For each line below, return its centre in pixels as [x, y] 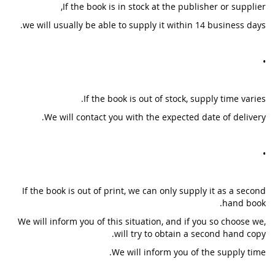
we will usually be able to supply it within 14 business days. [144, 25]
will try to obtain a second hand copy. [190, 234]
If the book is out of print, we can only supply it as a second [144, 191]
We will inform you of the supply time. [189, 252]
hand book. [244, 203]
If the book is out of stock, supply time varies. [175, 99]
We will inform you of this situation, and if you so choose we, [142, 221]
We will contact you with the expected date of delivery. [155, 117]
